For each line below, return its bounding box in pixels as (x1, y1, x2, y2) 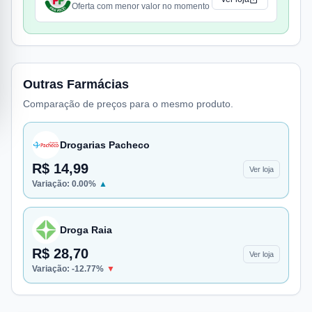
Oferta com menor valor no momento (72, 1, 210, 11)
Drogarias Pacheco (60, 139, 150, 150)
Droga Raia (60, 224, 112, 235)
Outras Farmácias (23, 77, 129, 91)
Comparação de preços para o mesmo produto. (23, 98, 233, 109)
